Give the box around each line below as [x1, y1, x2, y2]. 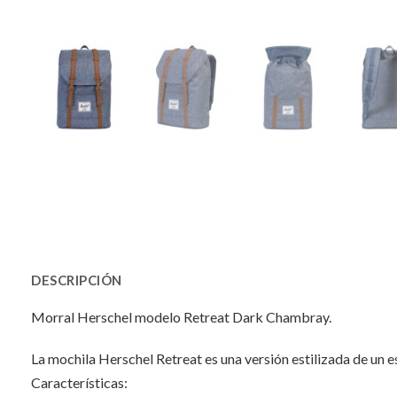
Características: [31, 374, 128, 391]
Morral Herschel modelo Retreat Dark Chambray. [31, 308, 331, 325]
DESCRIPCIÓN [31, 272, 122, 288]
